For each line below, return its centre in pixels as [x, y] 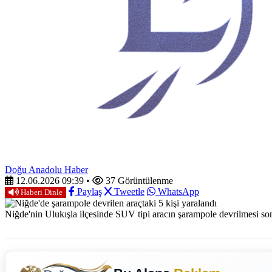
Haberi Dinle [41, 192]
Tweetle [128, 192]
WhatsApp [177, 192]
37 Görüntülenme [138, 181]
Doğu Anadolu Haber [46, 170]
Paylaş [88, 192]
